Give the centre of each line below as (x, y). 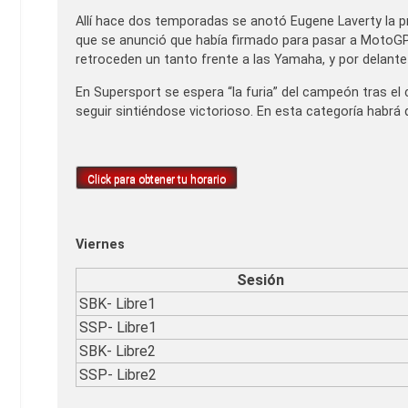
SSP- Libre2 (118, 374)
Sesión (260, 280)
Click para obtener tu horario (157, 179)
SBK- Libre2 (117, 351)
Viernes (100, 245)
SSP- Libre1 (118, 327)
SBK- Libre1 (117, 303)
